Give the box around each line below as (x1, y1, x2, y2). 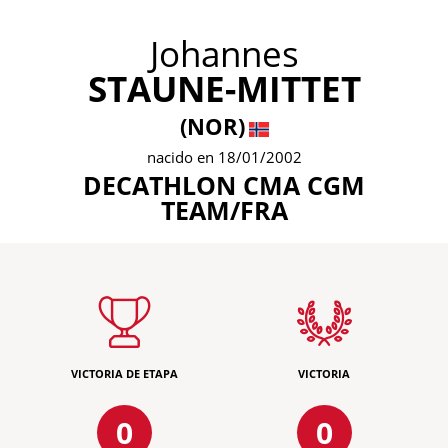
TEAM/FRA (160, 193, 288, 227)
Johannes (149, 30, 299, 77)
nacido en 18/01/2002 (146, 147, 302, 167)
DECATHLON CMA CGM (83, 168, 365, 202)
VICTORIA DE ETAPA (70, 366, 178, 381)
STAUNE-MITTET (87, 65, 361, 112)
